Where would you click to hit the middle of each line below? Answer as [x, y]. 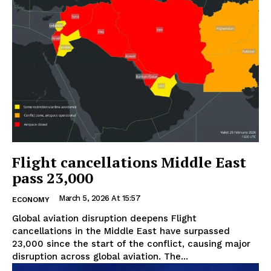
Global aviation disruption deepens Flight [92, 218]
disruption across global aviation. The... [176, 256]
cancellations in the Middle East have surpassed [121, 231]
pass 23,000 [53, 178]
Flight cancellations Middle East [129, 162]
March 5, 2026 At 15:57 [100, 198]
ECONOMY [31, 199]
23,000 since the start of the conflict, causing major [131, 243]
